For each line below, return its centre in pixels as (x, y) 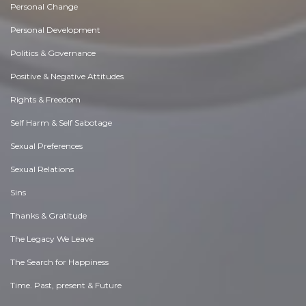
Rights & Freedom (45, 99)
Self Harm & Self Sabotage (61, 123)
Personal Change (44, 6)
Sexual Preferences (46, 146)
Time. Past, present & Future (66, 285)
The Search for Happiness (59, 262)
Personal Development (55, 30)
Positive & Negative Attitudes (67, 76)
